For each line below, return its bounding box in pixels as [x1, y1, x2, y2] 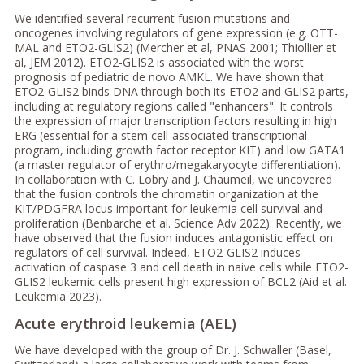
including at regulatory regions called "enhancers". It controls [14, 98, 333, 115]
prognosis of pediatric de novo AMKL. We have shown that [14, 69, 324, 85]
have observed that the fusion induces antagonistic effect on [14, 230, 333, 246]
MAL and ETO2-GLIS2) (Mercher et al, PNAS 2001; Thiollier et [14, 40, 336, 56]
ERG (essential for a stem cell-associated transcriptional [14, 128, 307, 144]
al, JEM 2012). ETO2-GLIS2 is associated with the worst [14, 54, 304, 71]
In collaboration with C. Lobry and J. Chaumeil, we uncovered [14, 171, 332, 188]
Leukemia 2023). [14, 288, 111, 305]
